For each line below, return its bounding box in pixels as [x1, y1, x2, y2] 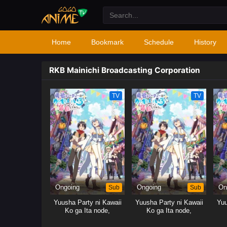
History [194, 38, 216, 46]
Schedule [144, 38, 174, 46]
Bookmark [91, 38, 124, 46]
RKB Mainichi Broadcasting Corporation [49, 65, 200, 75]
